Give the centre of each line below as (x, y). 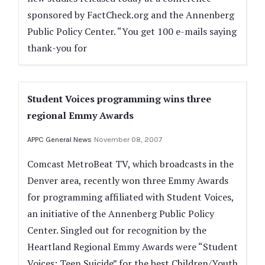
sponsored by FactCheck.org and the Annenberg (131, 15)
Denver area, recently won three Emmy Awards (128, 180)
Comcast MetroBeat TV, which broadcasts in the (130, 164)
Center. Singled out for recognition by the (117, 230)
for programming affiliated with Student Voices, (130, 197)
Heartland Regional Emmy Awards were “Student (132, 247)
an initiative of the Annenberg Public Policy (121, 214)
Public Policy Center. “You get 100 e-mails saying (132, 31)
